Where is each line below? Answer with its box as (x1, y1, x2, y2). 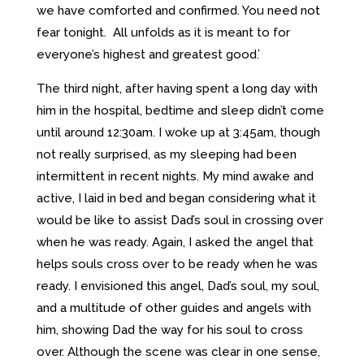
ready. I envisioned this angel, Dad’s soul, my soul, (36, 278, 319, 293)
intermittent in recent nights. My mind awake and (36, 168, 314, 184)
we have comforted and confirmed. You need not (36, 2, 320, 18)
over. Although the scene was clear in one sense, (36, 344, 320, 359)
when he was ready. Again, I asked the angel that (36, 234, 314, 249)
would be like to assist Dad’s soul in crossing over (36, 212, 323, 227)
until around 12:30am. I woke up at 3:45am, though (36, 124, 320, 140)
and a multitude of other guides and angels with (36, 300, 311, 315)
